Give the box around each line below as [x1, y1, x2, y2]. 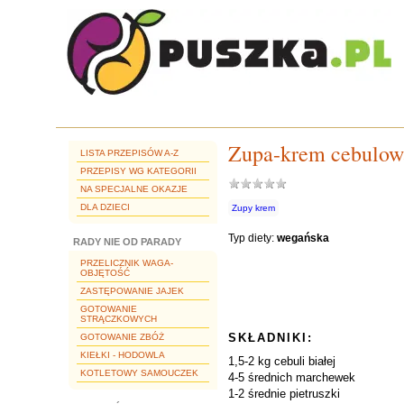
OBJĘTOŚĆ [80, 268, 130, 278]
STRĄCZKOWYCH [80, 314, 157, 324]
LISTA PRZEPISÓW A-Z [80, 148, 179, 158]
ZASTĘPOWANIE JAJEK [80, 286, 184, 296]
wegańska [277, 232, 329, 244]
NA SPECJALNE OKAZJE [80, 184, 188, 194]
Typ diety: [228, 232, 277, 244]
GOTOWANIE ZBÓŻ [80, 332, 164, 342]
